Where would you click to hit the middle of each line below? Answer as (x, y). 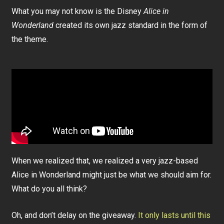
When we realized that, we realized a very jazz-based (105, 161)
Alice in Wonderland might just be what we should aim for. (112, 175)
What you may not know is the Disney (78, 11)
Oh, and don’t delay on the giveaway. (75, 215)
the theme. (30, 39)
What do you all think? (49, 189)
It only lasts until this (174, 215)
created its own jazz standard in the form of (131, 25)
